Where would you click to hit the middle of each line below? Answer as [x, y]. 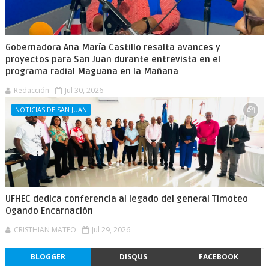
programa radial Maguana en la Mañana [92, 71]
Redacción [31, 90]
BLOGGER [48, 257]
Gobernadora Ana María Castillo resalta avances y [113, 47]
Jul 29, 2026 [111, 230]
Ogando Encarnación [49, 211]
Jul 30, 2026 [84, 90]
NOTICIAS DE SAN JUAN [51, 110]
